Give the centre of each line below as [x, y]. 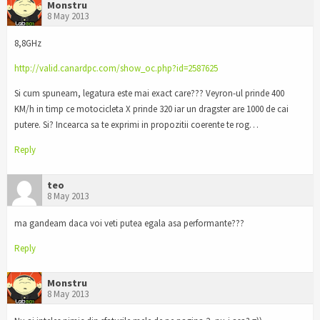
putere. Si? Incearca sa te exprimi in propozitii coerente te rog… [136, 124]
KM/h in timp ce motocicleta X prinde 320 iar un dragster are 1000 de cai [151, 109]
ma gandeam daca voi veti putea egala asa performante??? [129, 223]
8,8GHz [28, 44]
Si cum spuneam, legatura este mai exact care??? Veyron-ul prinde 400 [149, 93]
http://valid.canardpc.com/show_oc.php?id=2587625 [116, 69]
